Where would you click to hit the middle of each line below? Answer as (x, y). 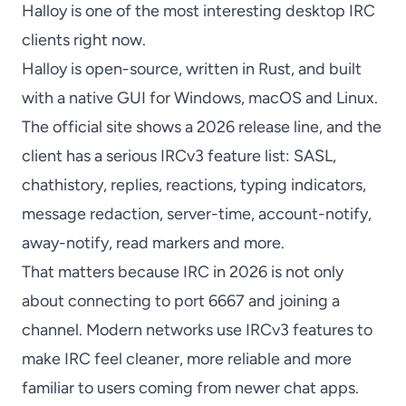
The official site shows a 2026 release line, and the (202, 127)
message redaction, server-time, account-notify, (197, 214)
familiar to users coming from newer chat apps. (190, 388)
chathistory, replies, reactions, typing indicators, (194, 185)
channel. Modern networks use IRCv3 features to (197, 330)
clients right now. (84, 40)
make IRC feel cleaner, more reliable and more (187, 359)
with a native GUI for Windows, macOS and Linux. (200, 98)
